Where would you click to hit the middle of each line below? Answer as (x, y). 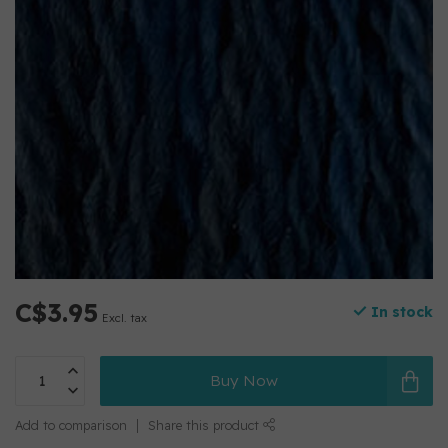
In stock (400, 312)
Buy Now (243, 380)
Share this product (205, 425)
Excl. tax (124, 318)
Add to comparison (71, 425)
